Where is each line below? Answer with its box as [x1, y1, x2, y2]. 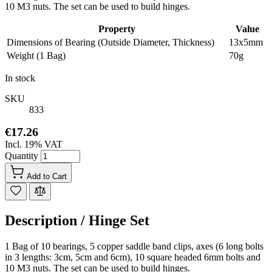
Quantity [5, 151, 41, 161]
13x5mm [229, 37, 263, 47]
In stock [5, 73, 35, 83]
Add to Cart [27, 172, 67, 181]
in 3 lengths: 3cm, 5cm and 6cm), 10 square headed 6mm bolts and [5, 251, 260, 262]
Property [98, 24, 135, 34]
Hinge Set [89, 212, 149, 228]
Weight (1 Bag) [7, 50, 66, 61]
